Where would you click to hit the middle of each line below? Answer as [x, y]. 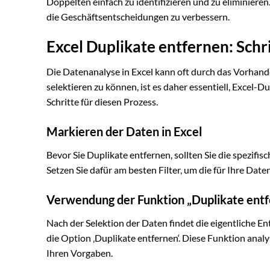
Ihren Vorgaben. [80, 253]
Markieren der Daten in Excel [124, 132]
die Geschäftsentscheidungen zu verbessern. [138, 16]
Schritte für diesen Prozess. [102, 102]
